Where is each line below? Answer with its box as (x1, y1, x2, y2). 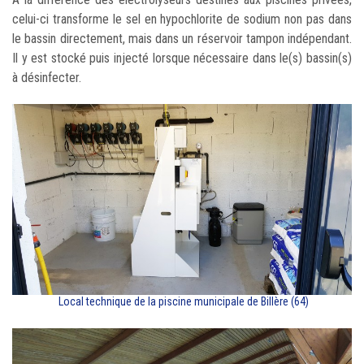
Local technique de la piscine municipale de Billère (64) (55, 294, 309, 308)
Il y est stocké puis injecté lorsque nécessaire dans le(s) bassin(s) (12, 50, 352, 66)
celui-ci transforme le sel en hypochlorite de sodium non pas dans (12, 11, 352, 27)
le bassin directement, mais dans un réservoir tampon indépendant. (12, 30, 352, 46)
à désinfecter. (12, 69, 84, 85)
